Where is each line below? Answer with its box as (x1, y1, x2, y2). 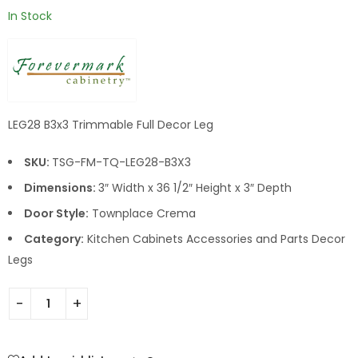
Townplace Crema (89, 205, 196, 222)
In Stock (8, 7, 52, 24)
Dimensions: (24, 180, 98, 197)
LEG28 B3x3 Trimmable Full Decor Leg (8, 117, 213, 133)
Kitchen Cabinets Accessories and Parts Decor (84, 231, 345, 248)
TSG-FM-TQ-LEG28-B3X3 (52, 154, 191, 171)
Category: (24, 231, 84, 248)
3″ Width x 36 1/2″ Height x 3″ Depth (98, 180, 292, 197)
